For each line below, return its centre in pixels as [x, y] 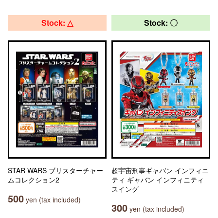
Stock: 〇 [161, 23]
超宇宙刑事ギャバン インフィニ [160, 170]
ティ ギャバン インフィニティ [158, 180]
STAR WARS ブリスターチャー [55, 170]
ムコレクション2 [34, 180]
